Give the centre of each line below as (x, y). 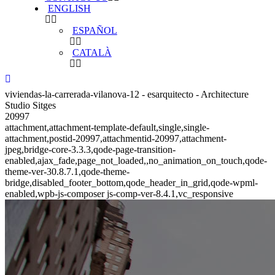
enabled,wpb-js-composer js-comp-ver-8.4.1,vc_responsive (119, 194)
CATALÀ (92, 52)
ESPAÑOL (95, 30)
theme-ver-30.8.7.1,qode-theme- (67, 172)
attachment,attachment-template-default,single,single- (107, 127)
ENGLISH (69, 8)
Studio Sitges (30, 105)
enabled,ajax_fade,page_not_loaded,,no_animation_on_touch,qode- (136, 161)
